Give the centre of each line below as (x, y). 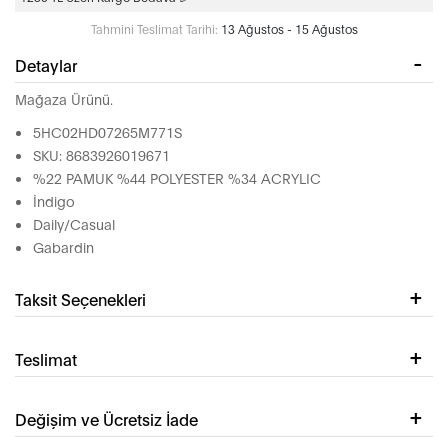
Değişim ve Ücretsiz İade (106, 419)
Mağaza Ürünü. (64, 99)
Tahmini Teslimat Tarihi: (154, 29)
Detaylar (46, 65)
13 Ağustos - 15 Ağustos (289, 29)
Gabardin (63, 247)
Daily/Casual (74, 224)
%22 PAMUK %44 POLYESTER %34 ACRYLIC (177, 178)
